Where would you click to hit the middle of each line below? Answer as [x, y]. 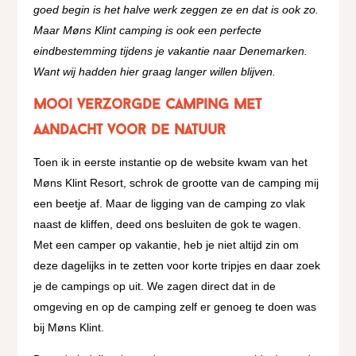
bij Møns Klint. [69, 327]
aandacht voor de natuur [130, 130]
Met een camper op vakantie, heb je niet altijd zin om [166, 244]
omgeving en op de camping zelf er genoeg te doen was [175, 306]
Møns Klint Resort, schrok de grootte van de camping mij [176, 182]
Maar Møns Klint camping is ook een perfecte [148, 30]
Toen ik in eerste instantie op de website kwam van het [171, 162]
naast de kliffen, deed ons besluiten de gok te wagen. [168, 224]
